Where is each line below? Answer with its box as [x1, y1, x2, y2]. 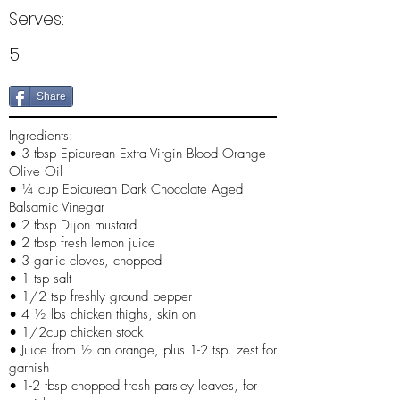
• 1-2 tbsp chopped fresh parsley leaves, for [9, 377, 257, 396]
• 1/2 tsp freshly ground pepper [9, 287, 192, 306]
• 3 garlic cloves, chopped [9, 252, 162, 271]
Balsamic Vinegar [9, 198, 104, 217]
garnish [9, 359, 49, 378]
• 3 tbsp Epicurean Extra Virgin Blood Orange [9, 145, 266, 163]
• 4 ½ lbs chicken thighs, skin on [9, 305, 196, 324]
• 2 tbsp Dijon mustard [9, 216, 137, 235]
